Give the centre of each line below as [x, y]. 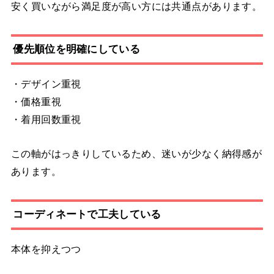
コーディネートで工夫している [87, 214]
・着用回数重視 [46, 120]
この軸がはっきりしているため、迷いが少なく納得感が [136, 153]
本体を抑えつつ [46, 249]
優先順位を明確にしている [76, 49]
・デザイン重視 [46, 84]
